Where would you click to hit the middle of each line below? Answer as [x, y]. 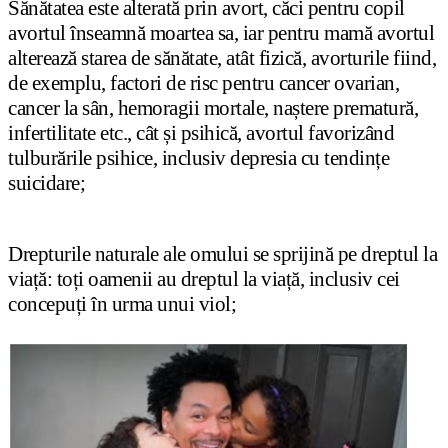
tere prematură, [358, 108]
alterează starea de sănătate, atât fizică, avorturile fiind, [222, 58]
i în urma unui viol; [158, 304]
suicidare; [46, 183]
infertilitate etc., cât [85, 133]
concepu [42, 304]
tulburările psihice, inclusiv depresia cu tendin [191, 158]
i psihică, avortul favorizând [282, 133]
